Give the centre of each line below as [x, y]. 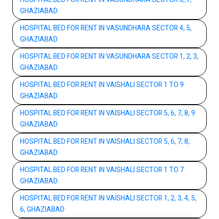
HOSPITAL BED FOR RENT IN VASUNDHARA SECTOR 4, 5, [106, 28]
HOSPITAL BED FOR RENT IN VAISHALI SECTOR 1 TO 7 [102, 170]
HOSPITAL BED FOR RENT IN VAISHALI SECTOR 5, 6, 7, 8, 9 [108, 113]
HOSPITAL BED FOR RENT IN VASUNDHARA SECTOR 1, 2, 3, [109, 56]
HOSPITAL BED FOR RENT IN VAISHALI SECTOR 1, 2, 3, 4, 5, [108, 198]
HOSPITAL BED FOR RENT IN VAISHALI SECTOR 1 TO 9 [102, 85]
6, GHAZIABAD [42, 209]
